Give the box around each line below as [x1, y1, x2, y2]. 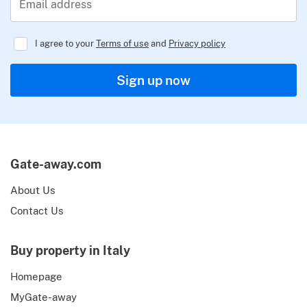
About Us [10, 184, 56, 196]
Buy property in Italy [10, 243, 130, 258]
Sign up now [116, 72, 191, 88]
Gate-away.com [10, 156, 101, 171]
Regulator [147, 55, 195, 67]
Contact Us [10, 204, 64, 217]
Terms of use [96, 37, 149, 49]
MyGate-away [10, 291, 77, 303]
